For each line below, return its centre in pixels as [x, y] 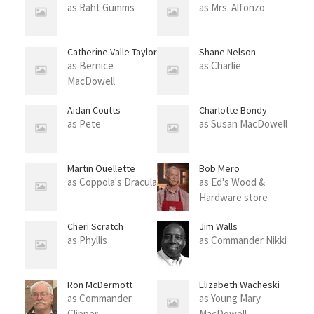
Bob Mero [219, 169]
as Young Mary [230, 299]
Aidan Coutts [94, 110]
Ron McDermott [100, 285]
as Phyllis [87, 240]
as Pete [84, 124]
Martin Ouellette [101, 169]
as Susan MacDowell [243, 124]
